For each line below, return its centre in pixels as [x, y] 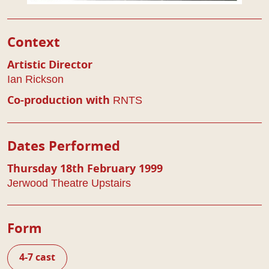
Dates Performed [64, 146]
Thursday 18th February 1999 [85, 169]
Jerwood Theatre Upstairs [69, 183]
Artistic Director [50, 65]
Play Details [63, 30]
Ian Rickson [35, 79]
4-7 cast [37, 257]
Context [34, 42]
